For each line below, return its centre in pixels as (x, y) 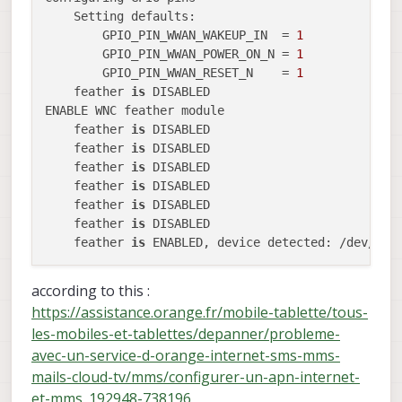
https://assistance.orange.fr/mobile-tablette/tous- (200, 312)
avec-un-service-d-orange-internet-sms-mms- (186, 355)
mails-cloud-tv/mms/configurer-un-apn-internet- (196, 376)
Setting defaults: (120, 16)
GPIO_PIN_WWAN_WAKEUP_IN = (170, 35)
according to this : (91, 290)
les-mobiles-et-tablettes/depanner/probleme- (186, 333)
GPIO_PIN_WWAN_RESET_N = (170, 72)
